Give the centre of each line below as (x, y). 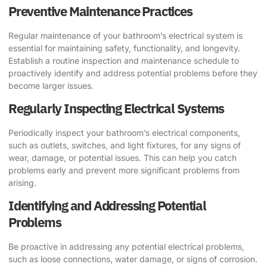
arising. (22, 183)
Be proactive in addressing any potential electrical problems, (126, 247)
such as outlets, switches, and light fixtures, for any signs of (125, 145)
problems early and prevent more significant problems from (124, 170)
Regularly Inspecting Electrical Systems (117, 108)
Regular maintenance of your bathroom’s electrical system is (125, 35)
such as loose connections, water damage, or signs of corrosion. (133, 259)
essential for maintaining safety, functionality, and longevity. (124, 48)
